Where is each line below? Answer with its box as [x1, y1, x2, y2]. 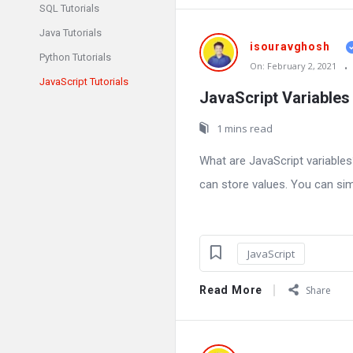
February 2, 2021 [267, 60, 336, 72]
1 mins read [217, 121, 273, 136]
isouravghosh [250, 40, 330, 54]
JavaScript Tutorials [39, 76, 128, 87]
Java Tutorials [39, 27, 102, 39]
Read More [199, 284, 263, 297]
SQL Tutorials [39, 2, 99, 14]
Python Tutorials [39, 51, 111, 63]
